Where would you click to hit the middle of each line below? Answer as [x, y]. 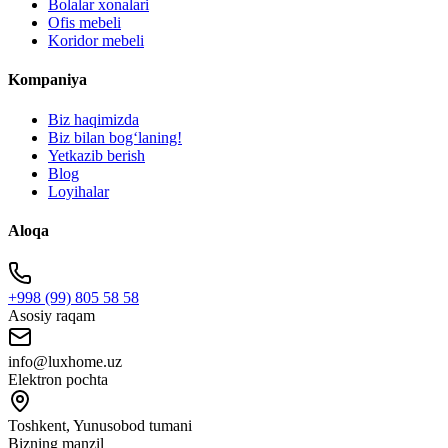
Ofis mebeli [84, 23]
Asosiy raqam [51, 316]
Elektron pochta [58, 380]
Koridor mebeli [96, 41]
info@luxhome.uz [65, 362]
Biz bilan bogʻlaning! [115, 137]
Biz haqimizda [93, 119]
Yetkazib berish [96, 155]
